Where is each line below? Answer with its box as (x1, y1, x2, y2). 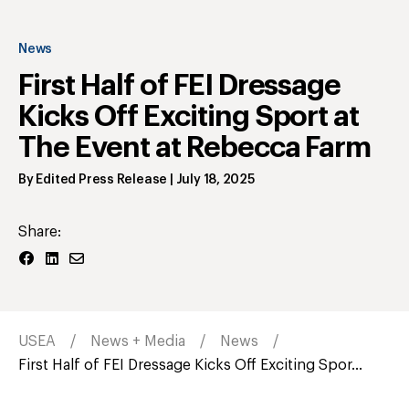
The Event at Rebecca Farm (18, 132, 372, 163)
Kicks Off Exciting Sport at (18, 101, 360, 131)
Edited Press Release (36, 173, 168, 186)
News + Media (90, 333, 185, 349)
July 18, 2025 (175, 173, 255, 186)
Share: (18, 224, 61, 239)
